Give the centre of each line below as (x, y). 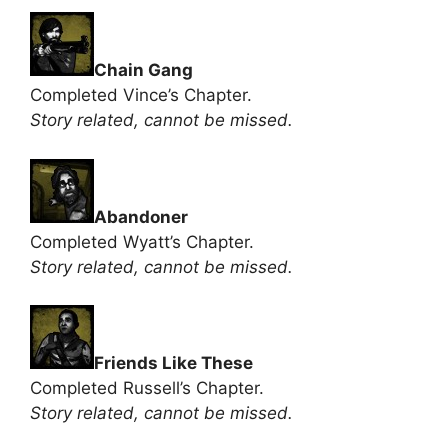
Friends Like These (173, 363)
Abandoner (141, 216)
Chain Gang (143, 70)
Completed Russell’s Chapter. (147, 388)
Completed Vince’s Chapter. (141, 95)
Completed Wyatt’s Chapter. (142, 241)
